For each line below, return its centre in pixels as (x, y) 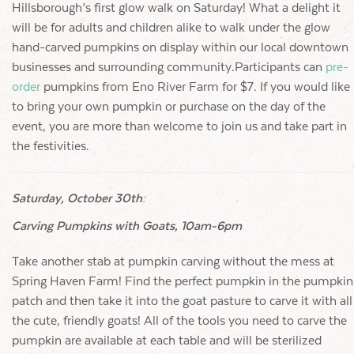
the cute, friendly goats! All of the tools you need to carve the (179, 321)
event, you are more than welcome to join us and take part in (179, 126)
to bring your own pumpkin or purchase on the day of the (169, 107)
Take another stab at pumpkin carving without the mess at (173, 262)
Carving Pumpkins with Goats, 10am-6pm (127, 226)
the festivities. (51, 146)
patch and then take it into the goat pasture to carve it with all (182, 301)
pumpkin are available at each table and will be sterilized (167, 341)
